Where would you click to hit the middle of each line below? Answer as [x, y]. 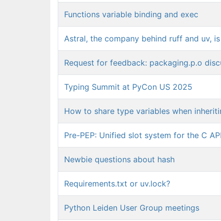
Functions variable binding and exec [131, 14]
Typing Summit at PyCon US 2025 [128, 87]
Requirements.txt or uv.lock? [117, 184]
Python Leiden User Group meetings [132, 208]
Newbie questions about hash [119, 159]
